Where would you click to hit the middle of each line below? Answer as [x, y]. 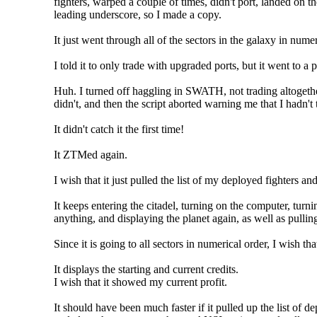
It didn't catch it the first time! [119, 129]
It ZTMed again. [91, 154]
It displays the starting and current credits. [146, 269]
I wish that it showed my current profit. [140, 282]
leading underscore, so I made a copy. [138, 14]
